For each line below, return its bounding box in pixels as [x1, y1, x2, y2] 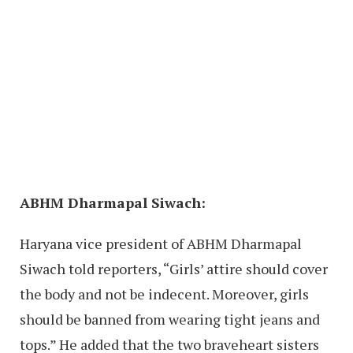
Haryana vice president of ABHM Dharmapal [20, 234, 302, 254]
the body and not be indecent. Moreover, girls [20, 284, 309, 304]
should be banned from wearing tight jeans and [20, 310, 320, 329]
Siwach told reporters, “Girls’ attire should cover [20, 259, 328, 279]
